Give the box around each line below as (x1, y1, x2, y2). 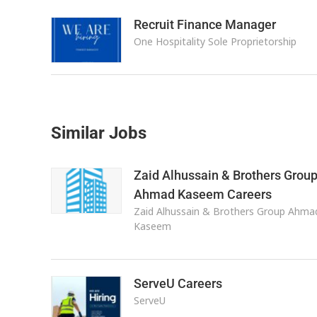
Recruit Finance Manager (133, 17, 276, 32)
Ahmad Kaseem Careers (133, 187, 272, 202)
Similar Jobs (51, 123, 146, 143)
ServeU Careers (133, 276, 222, 291)
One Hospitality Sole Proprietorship (133, 35, 296, 48)
